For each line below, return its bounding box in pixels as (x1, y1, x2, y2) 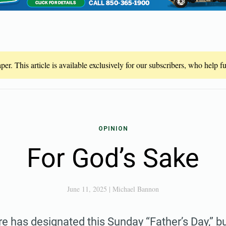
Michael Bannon (112, 184, 159, 194)
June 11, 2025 (67, 184, 107, 194)
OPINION (98, 125, 128, 132)
